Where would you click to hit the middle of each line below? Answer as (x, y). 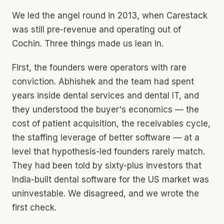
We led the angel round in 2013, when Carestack (110, 15)
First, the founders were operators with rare (99, 67)
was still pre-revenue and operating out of (96, 29)
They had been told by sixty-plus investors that (107, 165)
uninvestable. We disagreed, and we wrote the (105, 193)
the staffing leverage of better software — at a (106, 137)
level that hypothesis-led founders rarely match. (108, 151)
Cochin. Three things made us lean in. (88, 43)
